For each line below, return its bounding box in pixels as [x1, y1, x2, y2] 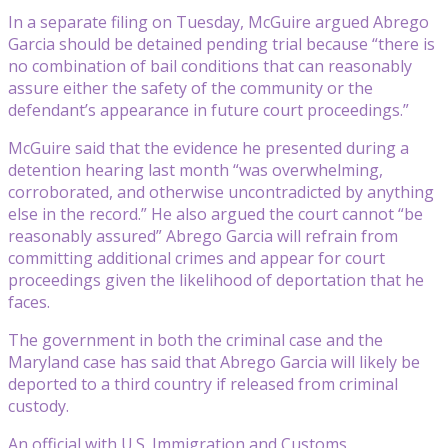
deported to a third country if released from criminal [8, 372, 398, 395]
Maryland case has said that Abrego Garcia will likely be [8, 350, 420, 373]
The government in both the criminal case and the [8, 328, 383, 351]
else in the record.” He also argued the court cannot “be [8, 202, 423, 225]
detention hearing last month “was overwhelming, [8, 158, 383, 181]
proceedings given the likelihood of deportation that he [8, 268, 424, 291]
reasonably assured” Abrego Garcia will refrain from [8, 224, 398, 247]
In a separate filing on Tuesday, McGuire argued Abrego [8, 10, 429, 33]
